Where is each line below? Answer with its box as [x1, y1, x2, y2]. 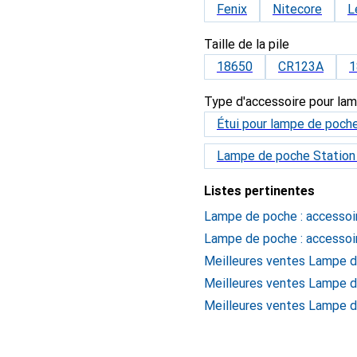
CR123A [278, 59, 324, 74]
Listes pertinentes [204, 183, 315, 198]
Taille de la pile [204, 37, 289, 52]
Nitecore [273, 2, 322, 17]
